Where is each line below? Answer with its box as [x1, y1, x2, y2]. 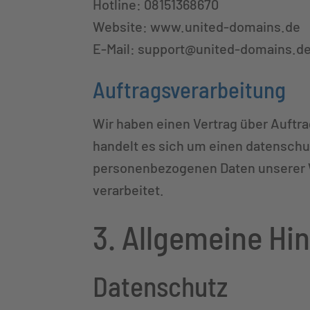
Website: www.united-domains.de [93, 17, 301, 35]
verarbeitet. [93, 181, 165, 198]
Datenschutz [93, 268, 228, 302]
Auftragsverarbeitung [93, 75, 286, 103]
